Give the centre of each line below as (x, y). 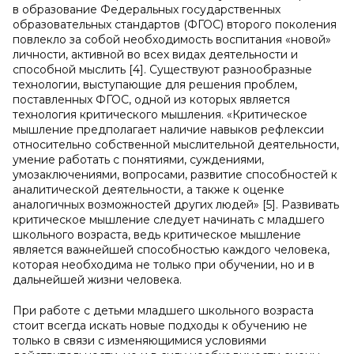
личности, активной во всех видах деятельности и (155, 55)
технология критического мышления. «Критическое (160, 115)
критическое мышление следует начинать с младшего (169, 220)
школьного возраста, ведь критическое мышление (157, 235)
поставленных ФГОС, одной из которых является (151, 100)
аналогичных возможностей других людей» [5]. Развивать (176, 205)
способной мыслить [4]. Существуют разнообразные (162, 70)
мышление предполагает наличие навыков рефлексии (168, 130)
